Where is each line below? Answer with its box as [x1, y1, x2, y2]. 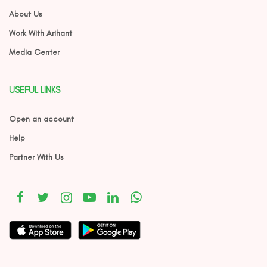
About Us [9, 9, 42, 19]
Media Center [9, 47, 60, 57]
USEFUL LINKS [9, 85, 60, 95]
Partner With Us [9, 152, 64, 162]
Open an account [9, 114, 74, 124]
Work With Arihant [9, 28, 72, 38]
